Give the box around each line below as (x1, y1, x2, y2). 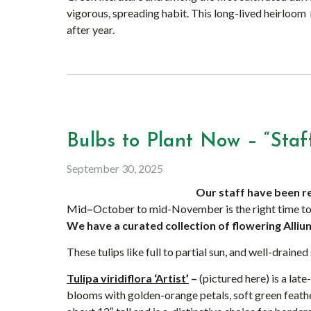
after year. (67, 23, 115, 36)
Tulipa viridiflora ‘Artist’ (67, 271, 189, 285)
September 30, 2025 (67, 162, 163, 175)
